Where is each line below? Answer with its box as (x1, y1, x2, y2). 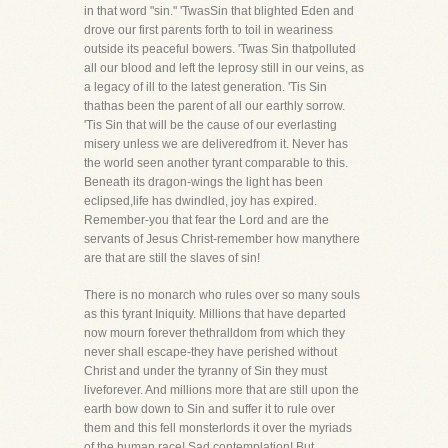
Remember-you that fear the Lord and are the (84, 213, 329, 227)
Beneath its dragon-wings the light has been (84, 175, 323, 189)
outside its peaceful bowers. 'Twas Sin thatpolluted (84, 42, 356, 56)
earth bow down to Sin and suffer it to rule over (84, 402, 335, 416)
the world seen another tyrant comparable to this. (84, 156, 348, 170)
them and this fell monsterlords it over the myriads (84, 421, 352, 435)
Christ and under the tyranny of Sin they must (84, 364, 327, 378)
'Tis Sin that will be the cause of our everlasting (84, 118, 337, 132)
